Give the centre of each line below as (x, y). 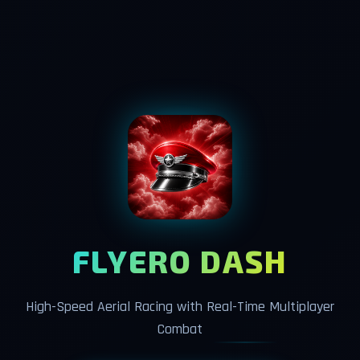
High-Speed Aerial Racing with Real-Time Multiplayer (180, 307)
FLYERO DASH (180, 261)
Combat (180, 329)
